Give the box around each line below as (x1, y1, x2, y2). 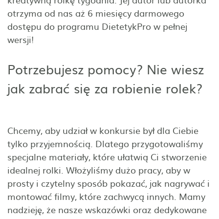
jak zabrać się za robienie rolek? (7, 78, 202, 97)
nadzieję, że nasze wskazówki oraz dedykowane (7, 202, 207, 216)
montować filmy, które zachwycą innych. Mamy (7, 189, 205, 203)
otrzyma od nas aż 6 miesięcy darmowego (7, 6, 184, 20)
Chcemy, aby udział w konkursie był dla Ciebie (7, 123, 198, 137)
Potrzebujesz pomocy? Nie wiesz (7, 59, 204, 78)
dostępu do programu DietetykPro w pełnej (7, 19, 187, 33)
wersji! (7, 32, 34, 46)
